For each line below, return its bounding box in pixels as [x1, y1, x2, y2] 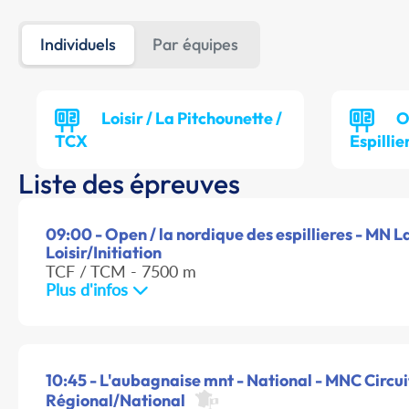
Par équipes [152, 34, 238, 56]
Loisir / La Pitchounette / [101, 108, 282, 130]
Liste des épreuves [18, 166, 240, 202]
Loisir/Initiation [46, 242, 162, 264]
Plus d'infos [46, 279, 132, 300]
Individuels [40, 34, 116, 56]
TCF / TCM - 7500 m [46, 261, 196, 282]
